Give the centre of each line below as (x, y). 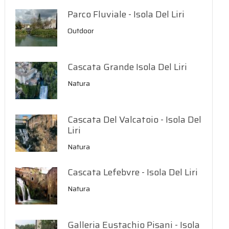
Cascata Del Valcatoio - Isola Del (135, 120)
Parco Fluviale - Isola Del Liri (126, 14)
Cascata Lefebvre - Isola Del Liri (133, 172)
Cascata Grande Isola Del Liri (128, 67)
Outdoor (81, 31)
